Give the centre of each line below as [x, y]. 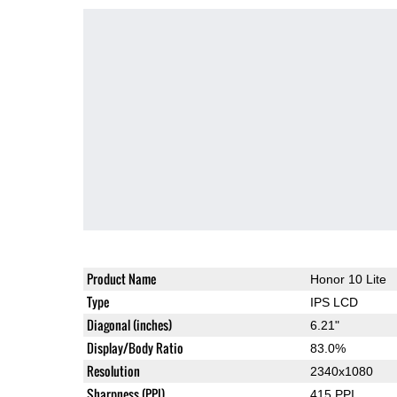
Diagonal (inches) [129, 324]
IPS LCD [334, 302]
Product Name [121, 278]
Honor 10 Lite [348, 279]
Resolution [113, 370]
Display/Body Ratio [135, 347]
